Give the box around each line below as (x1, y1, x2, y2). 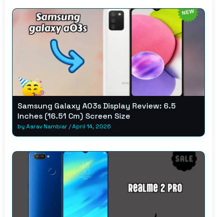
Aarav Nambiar (26, 122, 67, 130)
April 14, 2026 (72, 122, 111, 130)
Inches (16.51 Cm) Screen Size (17, 110, 130, 121)
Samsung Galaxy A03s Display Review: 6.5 (17, 100, 176, 111)
